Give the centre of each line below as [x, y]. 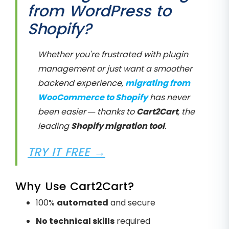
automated [83, 203]
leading [54, 126]
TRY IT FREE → [66, 152]
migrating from [158, 83]
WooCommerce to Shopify [93, 98]
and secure [132, 203]
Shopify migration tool [118, 126]
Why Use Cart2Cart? [75, 187]
